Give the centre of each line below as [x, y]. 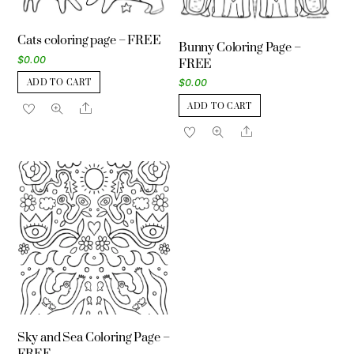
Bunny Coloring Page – [239, 47]
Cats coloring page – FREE [89, 41]
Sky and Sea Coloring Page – [94, 338]
